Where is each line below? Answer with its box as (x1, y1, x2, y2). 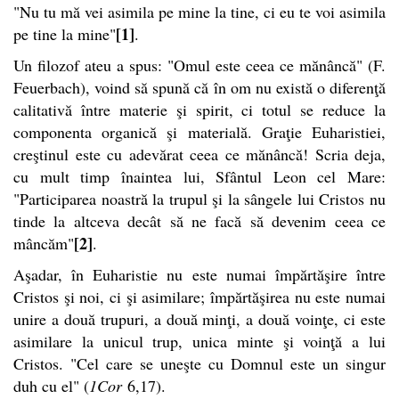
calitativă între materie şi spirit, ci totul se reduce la (13, 98, 386, 120)
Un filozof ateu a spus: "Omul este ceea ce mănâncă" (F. (13, 53, 386, 76)
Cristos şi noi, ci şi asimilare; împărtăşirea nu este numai (13, 285, 386, 307)
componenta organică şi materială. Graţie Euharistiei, (13, 120, 386, 142)
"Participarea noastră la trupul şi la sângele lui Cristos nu (13, 187, 386, 209)
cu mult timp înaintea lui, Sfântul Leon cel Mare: (13, 165, 386, 187)
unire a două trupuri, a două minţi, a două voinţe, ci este (13, 307, 386, 330)
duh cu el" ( (13, 374, 89, 396)
